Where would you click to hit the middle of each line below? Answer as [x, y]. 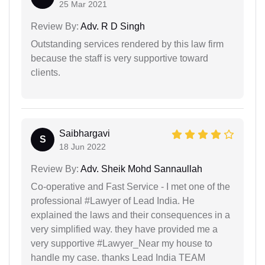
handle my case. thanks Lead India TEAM [118, 257]
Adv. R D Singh [112, 26]
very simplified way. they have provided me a [124, 229]
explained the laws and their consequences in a [130, 215]
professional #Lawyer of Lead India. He [113, 201]
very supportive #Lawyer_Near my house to [122, 243]
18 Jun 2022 [83, 146]
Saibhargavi [85, 133]
